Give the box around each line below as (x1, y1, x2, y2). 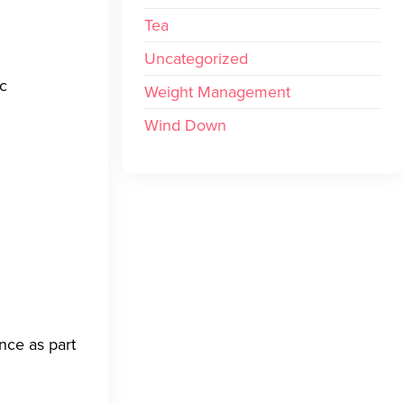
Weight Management (143, 80, 290, 104)
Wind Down (143, 114, 226, 137)
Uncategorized (143, 47, 248, 70)
